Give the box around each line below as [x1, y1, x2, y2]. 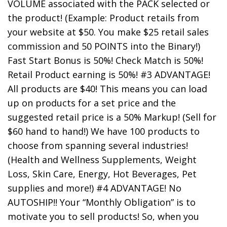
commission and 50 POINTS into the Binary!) [8, 40, 200, 53]
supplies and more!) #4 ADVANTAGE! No [8, 182, 181, 195]
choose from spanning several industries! [8, 139, 188, 152]
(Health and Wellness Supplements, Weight [8, 154, 197, 166]
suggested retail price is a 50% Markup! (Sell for [8, 111, 216, 124]
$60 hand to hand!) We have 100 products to [8, 125, 200, 138]
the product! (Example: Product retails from [8, 12, 199, 24]
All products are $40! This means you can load [8, 83, 207, 95]
